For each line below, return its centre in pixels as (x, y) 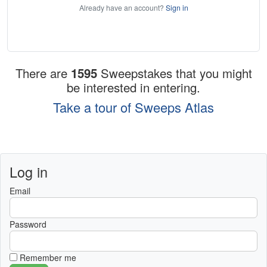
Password (28, 224)
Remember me (48, 258)
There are (43, 73)
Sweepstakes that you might (176, 73)
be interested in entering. (133, 88)
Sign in (177, 8)
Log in (29, 172)
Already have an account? (122, 8)
